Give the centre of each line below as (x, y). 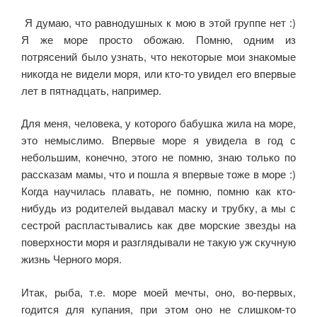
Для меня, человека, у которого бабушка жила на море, (158, 123)
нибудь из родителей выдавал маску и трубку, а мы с (158, 208)
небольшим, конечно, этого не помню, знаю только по (158, 157)
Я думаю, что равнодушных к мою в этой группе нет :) (158, 22)
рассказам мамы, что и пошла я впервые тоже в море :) (158, 174)
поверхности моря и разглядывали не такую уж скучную (158, 242)
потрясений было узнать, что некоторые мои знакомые (158, 56)
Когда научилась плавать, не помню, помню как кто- (158, 191)
